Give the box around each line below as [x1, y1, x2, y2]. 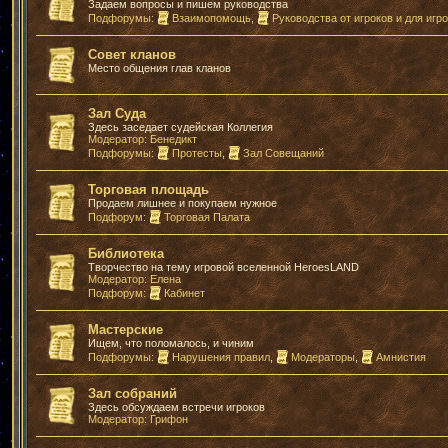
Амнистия [376, 351, 426, 363]
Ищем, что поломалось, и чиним [88, 337, 254, 349]
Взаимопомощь [172, 12, 251, 24]
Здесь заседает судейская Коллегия [88, 121, 273, 133]
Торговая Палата [164, 211, 250, 223]
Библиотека [88, 246, 164, 261]
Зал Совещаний [243, 147, 324, 159]
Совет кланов [88, 47, 176, 62]
